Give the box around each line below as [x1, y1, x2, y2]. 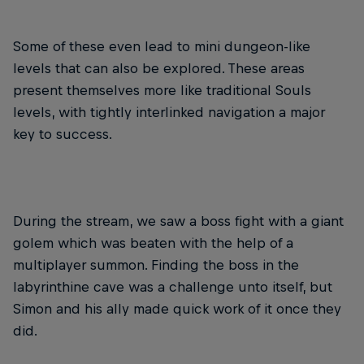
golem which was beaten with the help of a [13, 235, 293, 252]
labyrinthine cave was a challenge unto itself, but [13, 279, 332, 296]
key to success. [13, 126, 112, 143]
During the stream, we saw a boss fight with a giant [13, 213, 344, 230]
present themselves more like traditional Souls [13, 82, 311, 99]
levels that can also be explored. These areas [13, 60, 305, 77]
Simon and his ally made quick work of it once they [13, 301, 341, 318]
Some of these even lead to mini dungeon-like [13, 38, 310, 55]
